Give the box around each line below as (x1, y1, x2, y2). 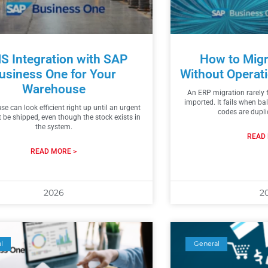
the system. (35, 122, 72, 131)
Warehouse (22, 81, 86, 96)
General (193, 239, 220, 248)
